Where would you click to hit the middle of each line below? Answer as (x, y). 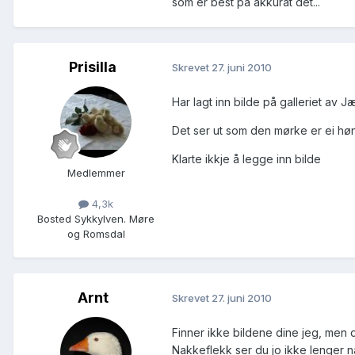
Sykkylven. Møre (113, 218)
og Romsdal (96, 233)
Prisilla (93, 67)
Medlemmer (96, 172)
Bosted (54, 218)
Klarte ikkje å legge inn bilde (246, 158)
